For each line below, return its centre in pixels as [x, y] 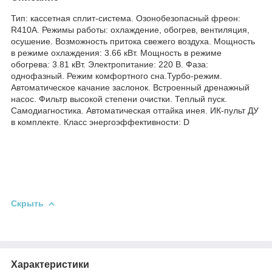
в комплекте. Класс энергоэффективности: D [100, 122]
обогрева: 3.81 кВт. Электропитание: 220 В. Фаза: [110, 64]
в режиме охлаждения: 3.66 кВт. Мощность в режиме [116, 53]
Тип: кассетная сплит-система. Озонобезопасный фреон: [126, 18]
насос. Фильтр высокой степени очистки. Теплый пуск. [119, 99]
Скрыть [27, 203]
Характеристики [50, 264]
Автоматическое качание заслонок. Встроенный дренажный [130, 87]
